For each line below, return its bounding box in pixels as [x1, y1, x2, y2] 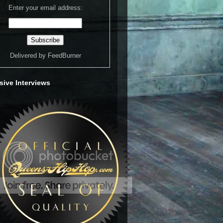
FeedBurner [47, 52, 81, 60]
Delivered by [9, 52, 48, 60]
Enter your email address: [8, 4, 83, 12]
